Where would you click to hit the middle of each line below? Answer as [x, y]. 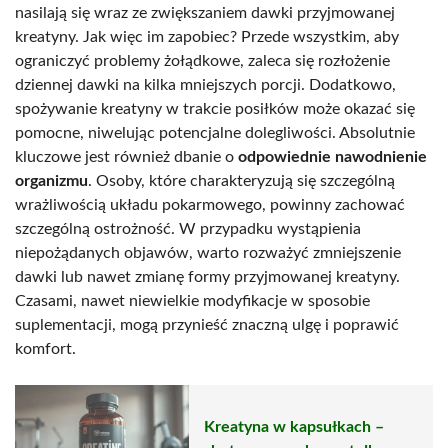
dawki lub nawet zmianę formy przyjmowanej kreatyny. [207, 276]
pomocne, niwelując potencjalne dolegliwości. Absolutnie [215, 132]
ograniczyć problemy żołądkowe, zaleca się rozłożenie [202, 60]
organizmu [51, 180]
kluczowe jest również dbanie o [126, 156]
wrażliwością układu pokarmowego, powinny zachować [210, 204]
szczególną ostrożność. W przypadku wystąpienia [188, 228]
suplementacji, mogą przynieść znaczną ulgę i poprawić [207, 324]
